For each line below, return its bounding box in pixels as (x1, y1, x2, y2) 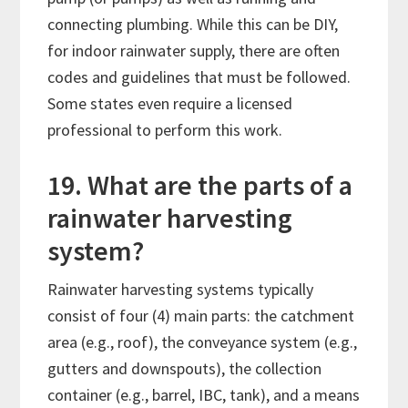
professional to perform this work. (47, 119, 283, 141)
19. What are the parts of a (47, 168, 353, 203)
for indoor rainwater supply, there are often (47, 40, 341, 62)
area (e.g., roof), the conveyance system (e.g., (47, 331, 358, 353)
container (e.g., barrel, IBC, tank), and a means (47, 384, 361, 406)
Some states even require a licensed (47, 93, 293, 115)
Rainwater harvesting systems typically (47, 279, 314, 301)
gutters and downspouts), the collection (47, 358, 322, 380)
